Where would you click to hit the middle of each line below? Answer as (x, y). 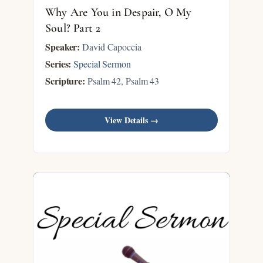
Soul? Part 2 (73, 28)
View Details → (131, 120)
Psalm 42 (103, 81)
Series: (58, 64)
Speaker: (63, 47)
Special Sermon (102, 64)
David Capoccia (111, 47)
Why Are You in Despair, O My (119, 12)
